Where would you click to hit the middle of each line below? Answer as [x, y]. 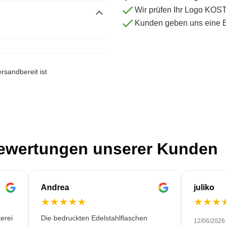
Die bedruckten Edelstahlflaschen [94, 218]
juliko [204, 187]
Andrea [55, 187]
